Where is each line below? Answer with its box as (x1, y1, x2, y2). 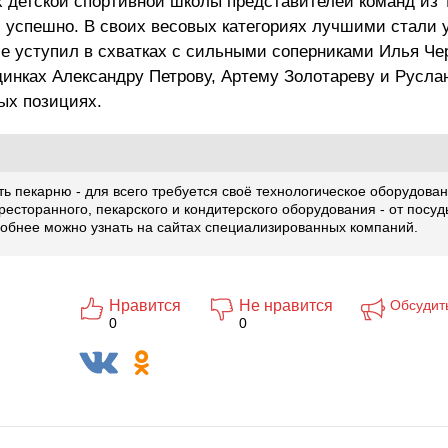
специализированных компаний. (201, 219, 418, 235)
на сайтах (137, 219, 201, 235)
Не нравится (239, 297, 333, 314)
